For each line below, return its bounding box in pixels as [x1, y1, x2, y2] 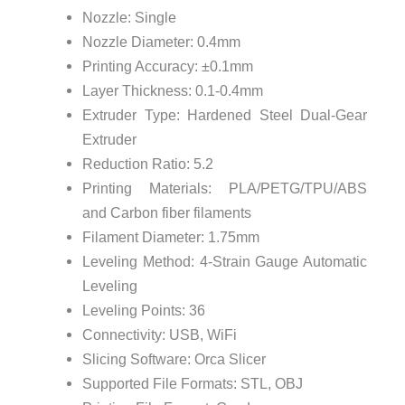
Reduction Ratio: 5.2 [81, 155, 213, 173]
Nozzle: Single [81, 9, 176, 26]
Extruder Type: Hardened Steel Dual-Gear [81, 107, 368, 124]
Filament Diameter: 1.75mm [81, 229, 259, 246]
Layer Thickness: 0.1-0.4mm [81, 82, 263, 99]
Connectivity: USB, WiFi [81, 326, 237, 344]
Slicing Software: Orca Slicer [81, 351, 266, 368]
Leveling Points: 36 [81, 302, 205, 319]
